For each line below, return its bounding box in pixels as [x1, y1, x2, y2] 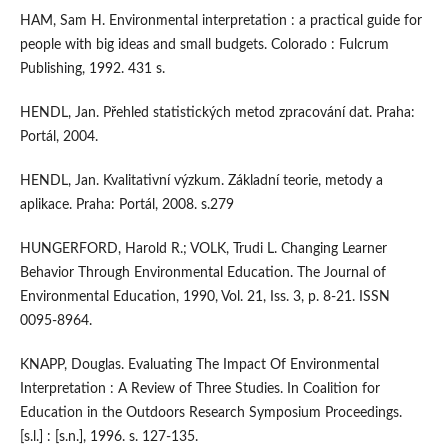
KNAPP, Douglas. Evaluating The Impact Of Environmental [19, 358, 379, 373]
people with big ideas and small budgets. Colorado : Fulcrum [19, 38, 389, 53]
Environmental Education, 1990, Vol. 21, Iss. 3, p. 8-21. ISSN [19, 290, 390, 305]
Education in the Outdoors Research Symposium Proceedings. [19, 406, 402, 421]
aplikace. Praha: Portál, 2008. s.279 [19, 198, 234, 213]
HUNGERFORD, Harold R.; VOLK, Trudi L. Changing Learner [19, 242, 387, 257]
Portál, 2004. [19, 130, 98, 145]
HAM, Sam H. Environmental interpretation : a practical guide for [19, 14, 422, 29]
